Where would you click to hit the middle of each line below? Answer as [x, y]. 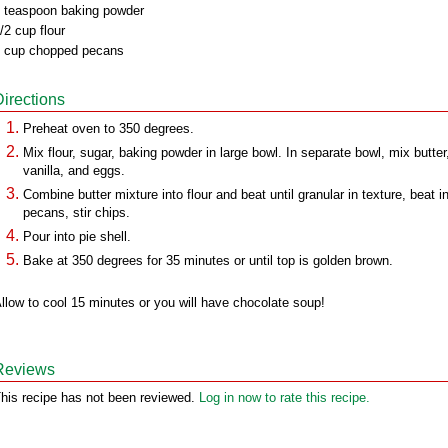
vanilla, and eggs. [74, 170]
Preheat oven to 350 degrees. [108, 128]
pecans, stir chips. [76, 212]
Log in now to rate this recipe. [284, 397]
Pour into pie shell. [77, 236]
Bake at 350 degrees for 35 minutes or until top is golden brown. [208, 260]
